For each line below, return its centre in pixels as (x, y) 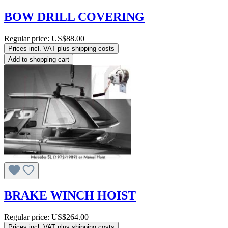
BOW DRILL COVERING (74, 17)
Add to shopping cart (39, 60)
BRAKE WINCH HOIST (70, 196)
